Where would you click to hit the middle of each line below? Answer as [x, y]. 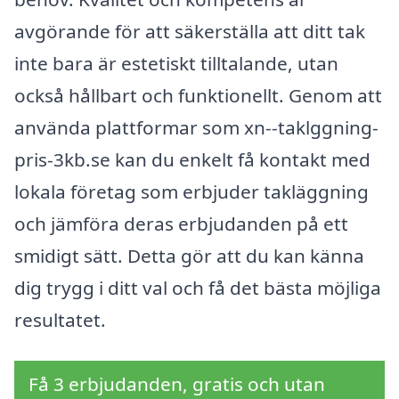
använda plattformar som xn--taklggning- [196, 127]
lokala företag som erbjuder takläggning [191, 191]
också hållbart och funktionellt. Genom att [198, 95]
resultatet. [60, 319]
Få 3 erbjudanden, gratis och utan [177, 383]
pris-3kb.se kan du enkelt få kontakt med [192, 159]
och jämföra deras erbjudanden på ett [181, 223]
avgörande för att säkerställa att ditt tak [190, 31]
